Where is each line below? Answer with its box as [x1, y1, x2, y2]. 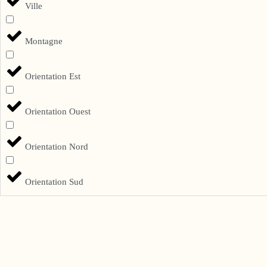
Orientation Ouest [25, 107, 91, 117]
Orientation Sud [25, 177, 84, 187]
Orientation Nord [25, 142, 89, 152]
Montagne [25, 36, 63, 46]
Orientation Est [25, 72, 81, 82]
